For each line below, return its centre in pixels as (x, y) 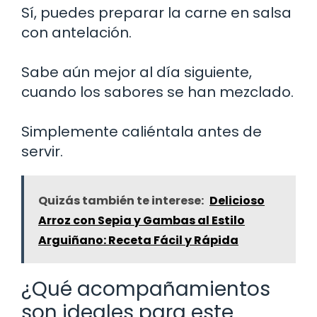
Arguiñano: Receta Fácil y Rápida (138, 241)
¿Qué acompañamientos (146, 289)
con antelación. (76, 33)
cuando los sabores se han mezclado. (157, 92)
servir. (42, 152)
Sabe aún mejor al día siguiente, (137, 73)
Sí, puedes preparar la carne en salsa (156, 13)
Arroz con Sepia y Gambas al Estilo (142, 221)
